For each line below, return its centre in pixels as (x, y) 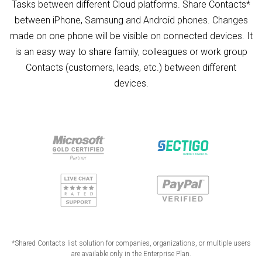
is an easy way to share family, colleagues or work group (131, 51)
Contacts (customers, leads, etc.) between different (131, 67)
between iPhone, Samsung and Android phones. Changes (131, 20)
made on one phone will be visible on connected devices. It (131, 36)
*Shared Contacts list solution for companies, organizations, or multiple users (131, 243)
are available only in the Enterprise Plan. (131, 254)
